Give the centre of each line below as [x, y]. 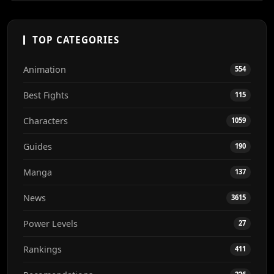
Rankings [43, 249]
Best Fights [46, 95]
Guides [38, 146]
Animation [45, 69]
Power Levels [50, 223]
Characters [46, 120]
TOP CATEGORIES [76, 39]
